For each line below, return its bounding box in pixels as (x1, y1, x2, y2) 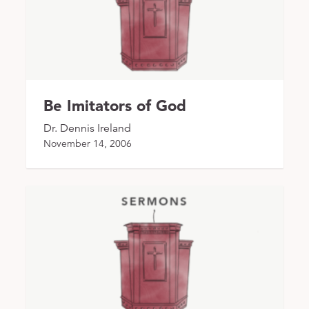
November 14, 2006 (43, 137, 132, 150)
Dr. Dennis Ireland (43, 121, 131, 135)
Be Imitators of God (43, 95, 186, 115)
